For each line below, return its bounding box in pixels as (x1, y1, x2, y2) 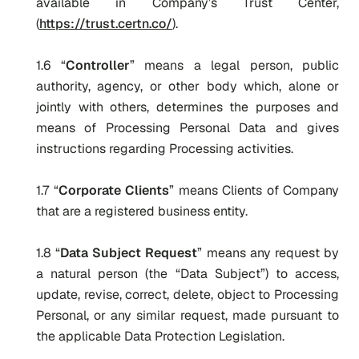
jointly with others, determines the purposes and (36, 99, 339, 115)
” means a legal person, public (129, 57, 339, 74)
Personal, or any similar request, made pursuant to (36, 307, 339, 324)
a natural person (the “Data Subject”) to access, (36, 265, 339, 282)
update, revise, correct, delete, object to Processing (36, 286, 339, 303)
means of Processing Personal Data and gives (36, 119, 339, 136)
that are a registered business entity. (36, 203, 248, 220)
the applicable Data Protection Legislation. (36, 328, 284, 345)
